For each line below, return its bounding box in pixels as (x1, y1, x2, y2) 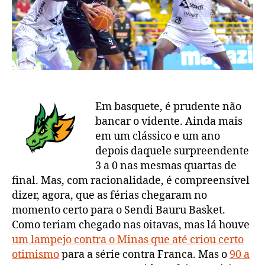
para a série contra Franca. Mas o (59, 248, 230, 262)
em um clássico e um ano (95, 130, 220, 144)
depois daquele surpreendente (95, 144, 249, 159)
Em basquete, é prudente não (95, 100, 241, 114)
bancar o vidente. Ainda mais (95, 115, 243, 129)
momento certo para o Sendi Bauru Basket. (12, 203, 225, 218)
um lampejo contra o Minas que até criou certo (12, 233, 244, 247)
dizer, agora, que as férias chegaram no (12, 189, 207, 203)
